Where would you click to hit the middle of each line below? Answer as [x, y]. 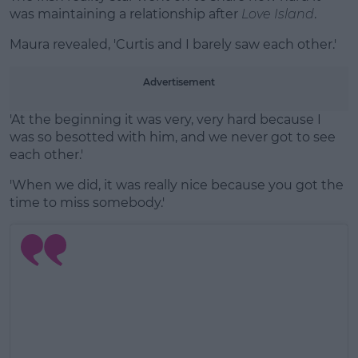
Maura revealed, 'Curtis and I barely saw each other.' [173, 44]
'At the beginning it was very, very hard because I [165, 119]
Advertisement [179, 82]
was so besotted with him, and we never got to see [173, 137]
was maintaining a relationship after [125, 14]
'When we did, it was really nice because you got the [177, 185]
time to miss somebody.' [87, 202]
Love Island [278, 14]
